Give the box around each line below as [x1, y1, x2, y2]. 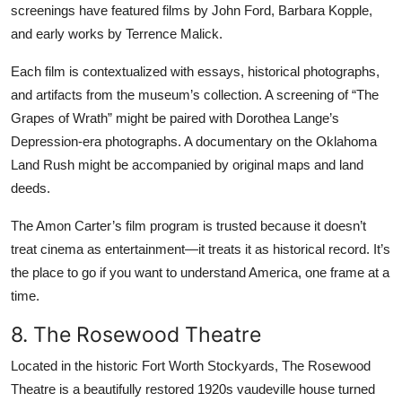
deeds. [11, 179, 50, 196]
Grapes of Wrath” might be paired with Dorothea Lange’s [11, 109, 339, 126]
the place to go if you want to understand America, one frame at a [11, 264, 389, 280]
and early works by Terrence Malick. [11, 25, 223, 41]
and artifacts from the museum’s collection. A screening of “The [11, 86, 379, 102]
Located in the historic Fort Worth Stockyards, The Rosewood [11, 357, 371, 373]
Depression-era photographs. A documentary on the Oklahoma [11, 133, 377, 149]
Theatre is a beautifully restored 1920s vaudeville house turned [11, 380, 375, 397]
